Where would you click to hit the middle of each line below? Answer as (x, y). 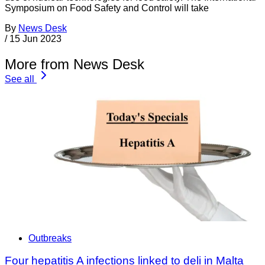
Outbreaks (50, 238)
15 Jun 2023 (35, 38)
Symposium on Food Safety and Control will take (107, 8)
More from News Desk (75, 64)
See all (20, 79)
